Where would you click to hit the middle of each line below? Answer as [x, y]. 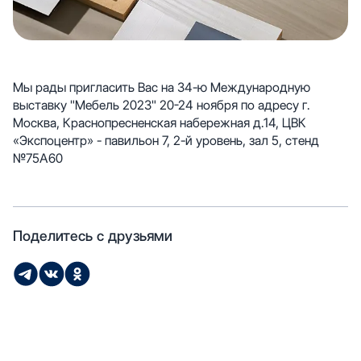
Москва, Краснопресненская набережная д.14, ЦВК [160, 123]
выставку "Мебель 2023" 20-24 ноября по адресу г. [162, 106]
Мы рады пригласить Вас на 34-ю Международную [162, 88]
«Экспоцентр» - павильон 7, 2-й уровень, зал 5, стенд [166, 141]
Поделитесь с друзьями [93, 236]
